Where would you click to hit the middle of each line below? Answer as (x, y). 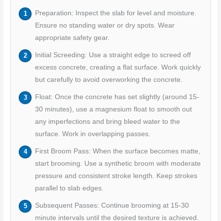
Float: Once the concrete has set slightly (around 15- (117, 97)
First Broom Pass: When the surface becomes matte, (117, 151)
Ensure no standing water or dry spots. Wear (105, 26)
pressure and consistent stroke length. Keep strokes (116, 176)
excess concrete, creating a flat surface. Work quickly (118, 68)
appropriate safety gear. (72, 38)
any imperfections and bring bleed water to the (107, 122)
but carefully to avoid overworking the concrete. (109, 80)
